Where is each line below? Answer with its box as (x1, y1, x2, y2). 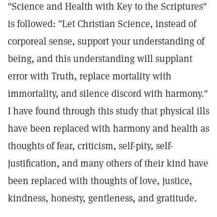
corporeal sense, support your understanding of (8, 35, 204, 47)
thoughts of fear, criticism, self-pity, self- (8, 139, 173, 152)
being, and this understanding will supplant (8, 52, 192, 65)
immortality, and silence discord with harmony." (8, 87, 208, 100)
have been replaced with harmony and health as (8, 122, 209, 135)
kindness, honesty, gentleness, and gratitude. (8, 192, 197, 204)
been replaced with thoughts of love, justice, (8, 174, 192, 187)
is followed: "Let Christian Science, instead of (8, 17, 196, 30)
